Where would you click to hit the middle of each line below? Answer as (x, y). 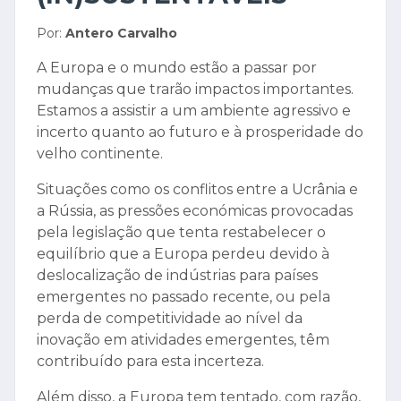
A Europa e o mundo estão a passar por (177, 68)
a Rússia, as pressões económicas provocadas (195, 211)
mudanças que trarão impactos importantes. (195, 90)
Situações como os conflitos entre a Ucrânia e (197, 190)
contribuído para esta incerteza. (150, 362)
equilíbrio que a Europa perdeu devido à (183, 254)
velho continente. (100, 154)
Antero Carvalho (121, 34)
